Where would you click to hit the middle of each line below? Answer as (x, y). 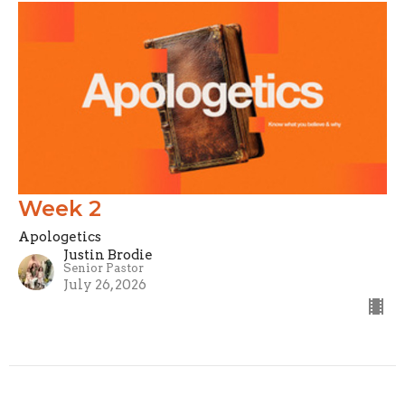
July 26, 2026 (105, 285)
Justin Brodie (108, 255)
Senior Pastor (104, 268)
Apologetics (60, 237)
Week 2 (60, 209)
